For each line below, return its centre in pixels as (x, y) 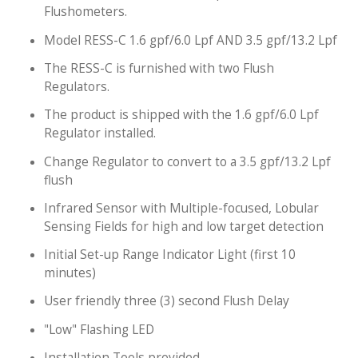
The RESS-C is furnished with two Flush (159, 68)
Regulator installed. (100, 133)
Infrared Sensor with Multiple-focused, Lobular (181, 208)
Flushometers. (86, 12)
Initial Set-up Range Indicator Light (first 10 (170, 255)
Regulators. (77, 86)
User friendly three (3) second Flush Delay (167, 301)
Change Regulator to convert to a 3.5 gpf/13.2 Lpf (187, 161)
